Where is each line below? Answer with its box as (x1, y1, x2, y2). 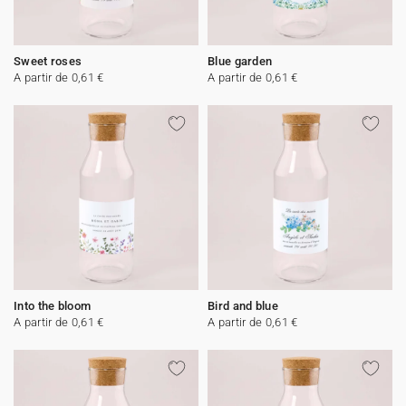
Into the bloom (14, 299, 92, 313)
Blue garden (208, 54, 273, 68)
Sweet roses (14, 54, 82, 68)
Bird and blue (208, 299, 278, 313)
